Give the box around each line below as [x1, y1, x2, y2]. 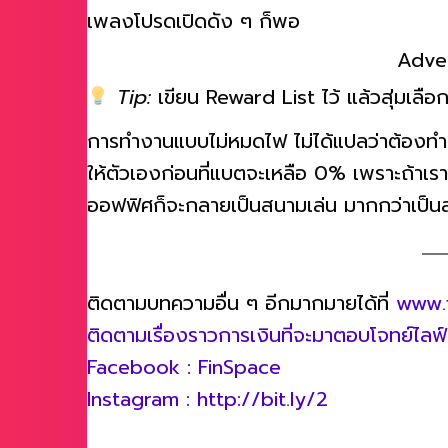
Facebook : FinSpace [87, 362, 281, 393]
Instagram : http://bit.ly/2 [87, 394, 328, 425]
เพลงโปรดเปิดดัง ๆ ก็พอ [87, 16, 300, 47]
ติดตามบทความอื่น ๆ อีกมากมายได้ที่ [87, 298, 396, 329]
